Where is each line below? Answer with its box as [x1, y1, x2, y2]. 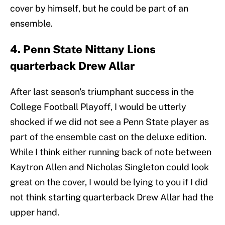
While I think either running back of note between [10, 147, 211, 158]
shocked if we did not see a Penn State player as [10, 117, 209, 128]
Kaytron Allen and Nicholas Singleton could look [10, 162, 209, 173]
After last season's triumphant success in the [10, 86, 194, 97]
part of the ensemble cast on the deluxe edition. [10, 132, 206, 143]
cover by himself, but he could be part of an [10, 3, 188, 14]
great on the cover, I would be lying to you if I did [10, 177, 208, 188]
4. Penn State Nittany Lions [10, 43, 156, 56]
